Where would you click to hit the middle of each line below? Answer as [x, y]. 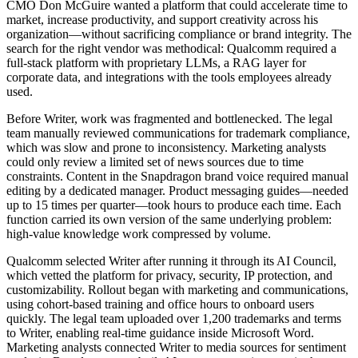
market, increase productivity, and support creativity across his [162, 19]
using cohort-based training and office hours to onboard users [160, 304]
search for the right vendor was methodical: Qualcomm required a [171, 48]
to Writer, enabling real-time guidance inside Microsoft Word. [160, 332]
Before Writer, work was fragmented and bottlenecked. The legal [169, 118]
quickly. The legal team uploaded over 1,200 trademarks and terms [174, 318]
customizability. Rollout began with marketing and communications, [177, 289]
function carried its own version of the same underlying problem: [169, 219]
